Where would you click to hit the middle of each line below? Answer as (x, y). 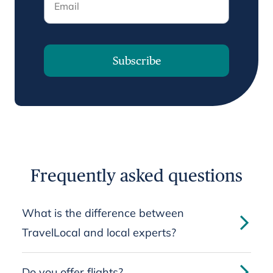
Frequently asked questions (136, 175)
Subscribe (136, 61)
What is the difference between (103, 213)
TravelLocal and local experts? (99, 232)
